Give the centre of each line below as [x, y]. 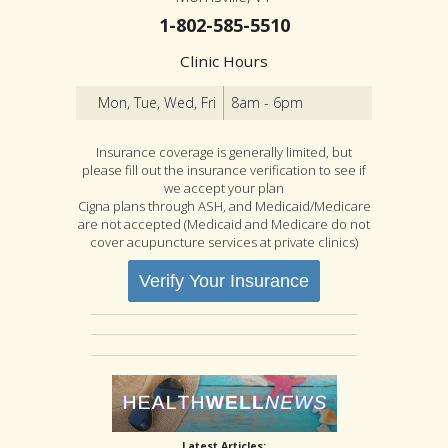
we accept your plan [224, 188]
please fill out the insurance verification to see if [224, 170]
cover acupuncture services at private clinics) [224, 242]
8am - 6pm [267, 103]
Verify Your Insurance [224, 281]
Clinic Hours [224, 61]
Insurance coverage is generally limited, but [224, 152]
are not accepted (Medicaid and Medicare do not [224, 224]
